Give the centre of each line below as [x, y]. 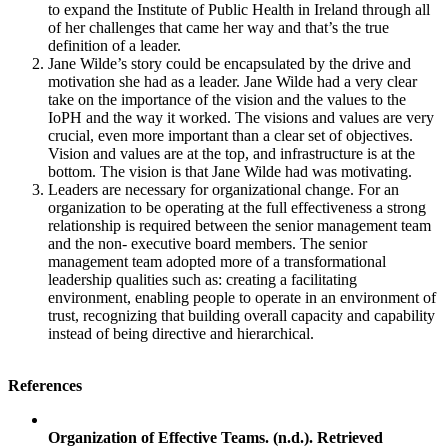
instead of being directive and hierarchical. [181, 333]
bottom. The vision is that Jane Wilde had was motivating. [230, 171]
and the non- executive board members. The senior [207, 243]
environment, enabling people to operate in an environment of [242, 297]
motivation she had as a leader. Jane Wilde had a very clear [232, 81]
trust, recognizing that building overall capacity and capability [241, 315]
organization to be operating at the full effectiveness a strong [237, 207]
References [45, 385]
